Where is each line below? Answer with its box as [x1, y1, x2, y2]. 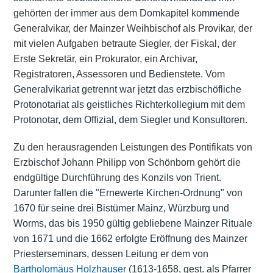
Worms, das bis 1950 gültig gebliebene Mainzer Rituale [13, 218, 252, 229]
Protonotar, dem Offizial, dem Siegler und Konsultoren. [13, 114, 247, 125]
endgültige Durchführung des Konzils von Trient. [13, 172, 221, 183]
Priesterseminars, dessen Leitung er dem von [13, 248, 208, 259]
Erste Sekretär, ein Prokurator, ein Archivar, [13, 53, 197, 64]
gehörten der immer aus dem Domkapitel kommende [13, 7, 239, 18]
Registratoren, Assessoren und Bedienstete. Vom [13, 68, 225, 79]
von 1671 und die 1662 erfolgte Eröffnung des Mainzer [13, 233, 247, 244]
